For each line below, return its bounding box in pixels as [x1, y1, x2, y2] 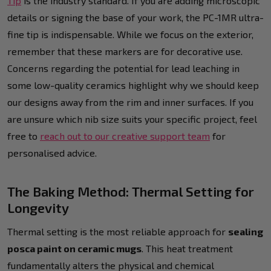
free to [7, 129, 40, 142]
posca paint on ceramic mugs [7, 242, 142, 254]
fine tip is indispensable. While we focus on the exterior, [7, 28, 253, 40]
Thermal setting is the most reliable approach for [7, 225, 228, 237]
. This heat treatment [142, 242, 233, 254]
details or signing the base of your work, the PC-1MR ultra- [7, 11, 264, 23]
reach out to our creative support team [40, 129, 210, 142]
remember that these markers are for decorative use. [7, 45, 243, 57]
